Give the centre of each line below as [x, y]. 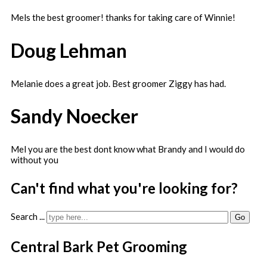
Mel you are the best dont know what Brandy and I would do [128, 149]
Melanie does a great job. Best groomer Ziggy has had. [118, 83]
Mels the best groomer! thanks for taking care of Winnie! [123, 18]
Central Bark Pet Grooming [99, 246]
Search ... [28, 216]
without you [35, 159]
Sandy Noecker [74, 116]
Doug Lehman [69, 51]
